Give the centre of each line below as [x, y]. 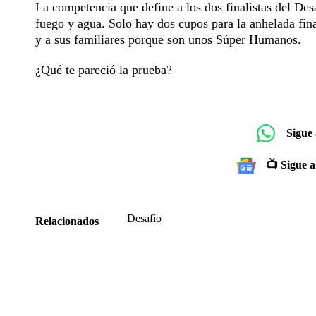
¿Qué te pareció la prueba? [104, 69]
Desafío [144, 218]
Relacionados [67, 221]
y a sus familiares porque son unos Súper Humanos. [168, 39]
